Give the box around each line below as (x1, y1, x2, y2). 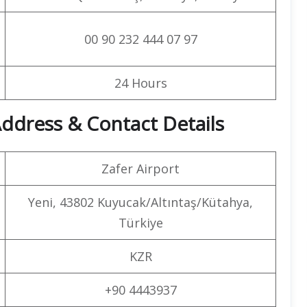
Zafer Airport (101, 160, 180, 177)
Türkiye (118, 214, 163, 231)
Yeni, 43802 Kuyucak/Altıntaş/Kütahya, (28, 193, 253, 210)
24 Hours (114, 74, 167, 91)
